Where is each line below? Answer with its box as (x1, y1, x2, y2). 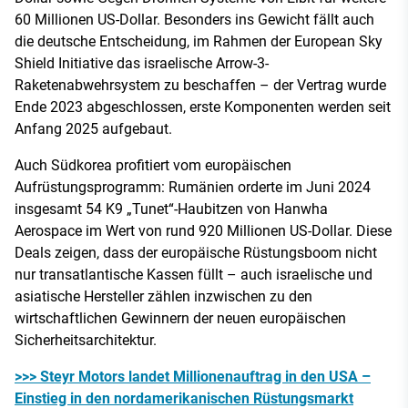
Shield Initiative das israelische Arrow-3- (15, 54, 269, 72)
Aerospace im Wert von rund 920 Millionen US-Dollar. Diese (15, 221, 392, 240)
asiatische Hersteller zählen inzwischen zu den (15, 287, 312, 305)
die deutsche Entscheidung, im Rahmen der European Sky (15, 32, 382, 50)
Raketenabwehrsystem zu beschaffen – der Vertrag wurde (15, 76, 386, 94)
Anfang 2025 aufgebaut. (15, 119, 172, 138)
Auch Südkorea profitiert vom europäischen (15, 156, 291, 174)
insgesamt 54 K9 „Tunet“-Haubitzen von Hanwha (15, 199, 328, 218)
